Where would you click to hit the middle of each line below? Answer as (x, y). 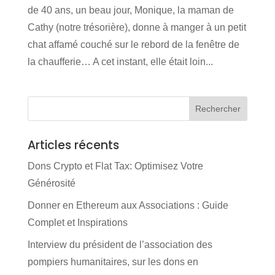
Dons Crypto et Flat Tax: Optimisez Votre (115, 166)
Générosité (51, 184)
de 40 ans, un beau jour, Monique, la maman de (130, 10)
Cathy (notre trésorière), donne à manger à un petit (137, 28)
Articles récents (73, 145)
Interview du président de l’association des (120, 245)
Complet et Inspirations (77, 223)
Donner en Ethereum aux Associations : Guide (128, 206)
